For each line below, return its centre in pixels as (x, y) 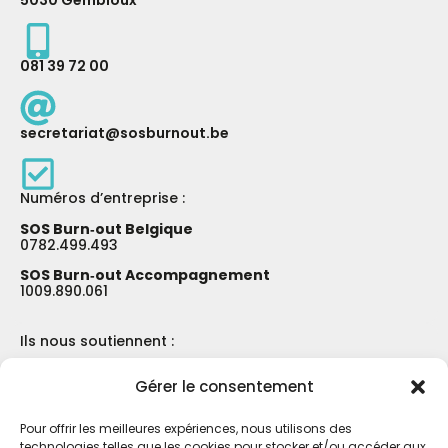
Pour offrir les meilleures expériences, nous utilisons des (186, 428)
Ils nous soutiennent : (97, 341)
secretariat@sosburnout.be (124, 132)
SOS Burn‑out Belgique (106, 228)
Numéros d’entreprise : (102, 198)
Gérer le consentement (224, 386)
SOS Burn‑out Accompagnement (145, 274)
